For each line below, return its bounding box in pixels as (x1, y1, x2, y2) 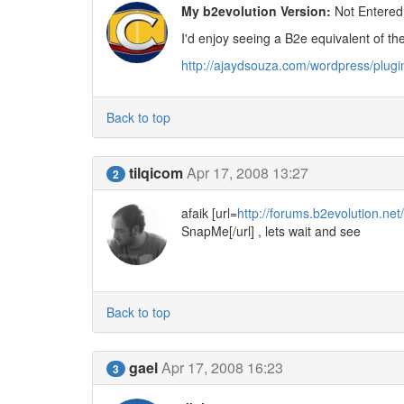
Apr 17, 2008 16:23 (161, 356, 283, 378)
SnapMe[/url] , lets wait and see (180, 222, 361, 240)
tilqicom (129, 162, 183, 183)
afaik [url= (180, 204, 237, 222)
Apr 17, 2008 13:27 (187, 162, 308, 183)
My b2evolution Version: (180, 2, 331, 20)
